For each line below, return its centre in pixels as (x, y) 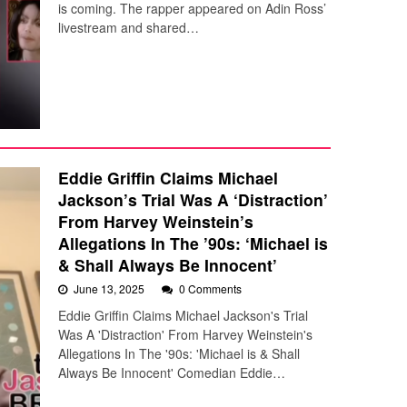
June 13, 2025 (110, 289)
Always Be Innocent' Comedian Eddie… (172, 373)
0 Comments (210, 289)
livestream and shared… (129, 27)
